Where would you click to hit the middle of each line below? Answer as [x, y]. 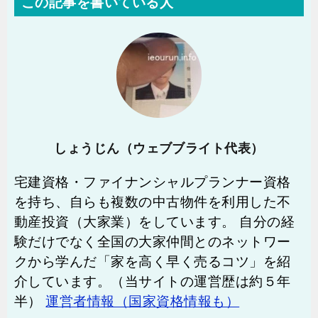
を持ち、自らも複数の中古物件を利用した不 [153, 202]
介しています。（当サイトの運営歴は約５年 [153, 281]
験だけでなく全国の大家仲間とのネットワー [153, 241]
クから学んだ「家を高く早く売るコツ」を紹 [153, 261]
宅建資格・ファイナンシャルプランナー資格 [153, 182]
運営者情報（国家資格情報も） [143, 301]
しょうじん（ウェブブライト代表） [159, 148]
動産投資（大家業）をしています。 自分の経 [155, 221]
